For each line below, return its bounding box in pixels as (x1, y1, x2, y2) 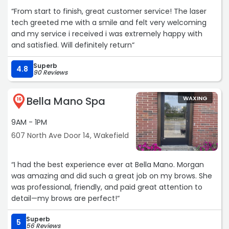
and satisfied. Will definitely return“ (11, 40, 134, 51)
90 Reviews (33, 68, 67, 77)
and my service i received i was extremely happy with (11, 29, 202, 39)
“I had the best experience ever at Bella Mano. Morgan (11, 159, 204, 170)
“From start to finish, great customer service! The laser (11, 6, 207, 17)
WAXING (183, 94, 208, 103)
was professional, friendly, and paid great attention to (11, 182, 202, 193)
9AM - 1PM (11, 117, 47, 128)
